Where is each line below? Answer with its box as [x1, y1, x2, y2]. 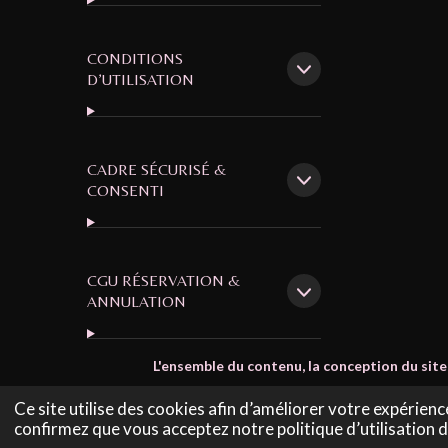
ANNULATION [87, 292, 186, 312]
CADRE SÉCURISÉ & [87, 159, 227, 179]
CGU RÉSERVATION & [87, 271, 241, 291]
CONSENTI [87, 180, 164, 200]
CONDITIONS [87, 48, 183, 68]
